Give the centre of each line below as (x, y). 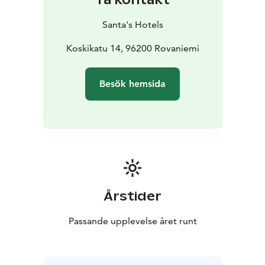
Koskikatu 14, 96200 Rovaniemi (132, 48)
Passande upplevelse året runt (132, 221)
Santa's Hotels (132, 24)
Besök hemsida (132, 83)
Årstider (132, 196)
